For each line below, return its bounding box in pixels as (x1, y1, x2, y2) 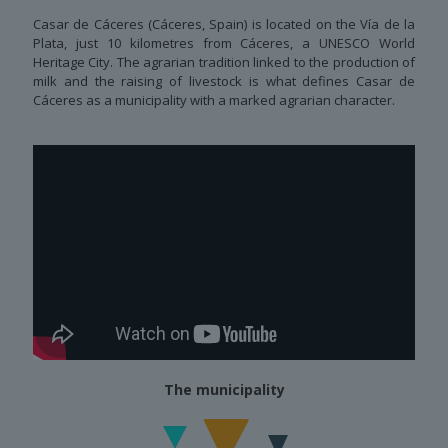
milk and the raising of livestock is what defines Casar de (33, 71, 415, 90)
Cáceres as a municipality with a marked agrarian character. (33, 90, 395, 109)
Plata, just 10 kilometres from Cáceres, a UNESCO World (33, 33, 415, 52)
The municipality (163, 379, 285, 399)
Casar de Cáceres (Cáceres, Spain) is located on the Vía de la (33, 14, 415, 33)
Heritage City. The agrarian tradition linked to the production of (33, 52, 415, 71)
